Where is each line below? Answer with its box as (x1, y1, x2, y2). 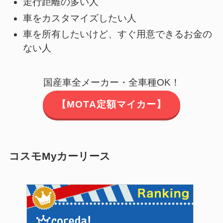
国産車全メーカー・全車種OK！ (43, 77, 180, 88)
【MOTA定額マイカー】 (57, 99, 166, 110)
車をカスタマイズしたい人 (23, 12, 137, 23)
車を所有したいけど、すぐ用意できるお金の (23, 29, 213, 40)
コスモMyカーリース (8, 150, 111, 162)
